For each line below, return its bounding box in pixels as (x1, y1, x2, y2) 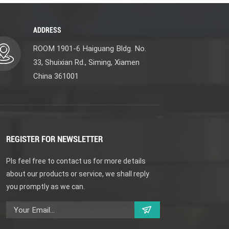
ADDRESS (33, 26, 61, 35)
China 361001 (33, 72, 79, 81)
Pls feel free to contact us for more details (6, 157, 146, 166)
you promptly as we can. (6, 182, 87, 191)
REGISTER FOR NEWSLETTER (6, 134, 103, 145)
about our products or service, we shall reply (6, 170, 150, 178)
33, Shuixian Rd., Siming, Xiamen (33, 58, 140, 67)
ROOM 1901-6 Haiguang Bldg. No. (33, 44, 146, 54)
